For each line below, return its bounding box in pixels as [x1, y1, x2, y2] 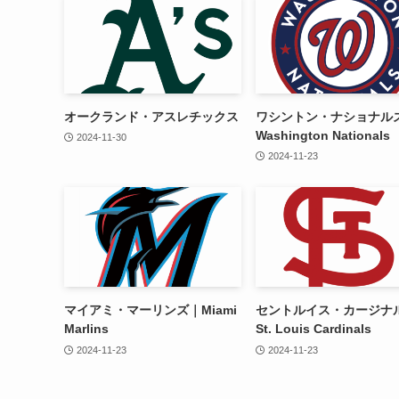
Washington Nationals [256, 127, 390, 142]
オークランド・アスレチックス [64, 109, 239, 124]
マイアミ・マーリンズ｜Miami [64, 303, 237, 318]
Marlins [64, 322, 109, 337]
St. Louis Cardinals [256, 322, 371, 337]
